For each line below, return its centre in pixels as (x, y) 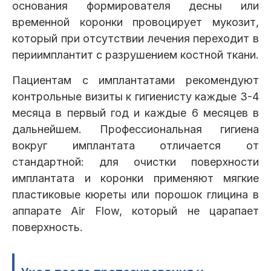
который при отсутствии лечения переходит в (135, 39)
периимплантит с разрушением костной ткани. (135, 55)
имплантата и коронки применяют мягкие (135, 178)
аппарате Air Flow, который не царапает (135, 211)
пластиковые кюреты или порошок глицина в (135, 195)
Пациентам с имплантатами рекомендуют (135, 80)
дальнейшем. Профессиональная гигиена (135, 129)
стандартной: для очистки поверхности (135, 162)
